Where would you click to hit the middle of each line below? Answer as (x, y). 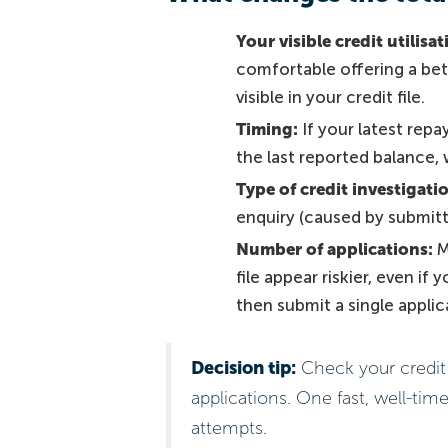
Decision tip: (243, 367)
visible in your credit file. (330, 96)
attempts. (228, 427)
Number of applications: (334, 249)
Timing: (266, 129)
